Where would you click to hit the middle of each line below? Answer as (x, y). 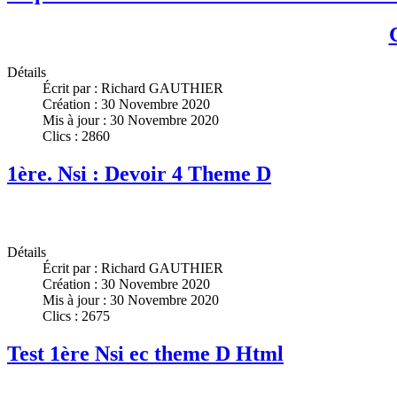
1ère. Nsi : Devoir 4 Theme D (139, 173)
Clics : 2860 (76, 136)
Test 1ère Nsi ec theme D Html (145, 354)
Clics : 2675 (76, 316)
